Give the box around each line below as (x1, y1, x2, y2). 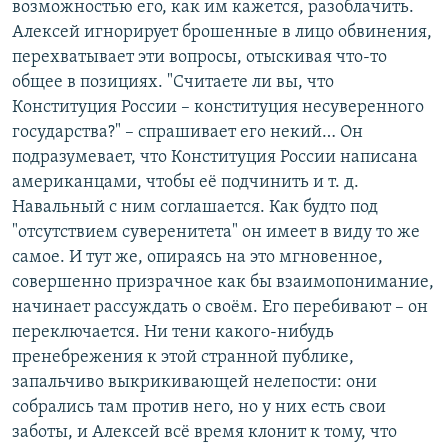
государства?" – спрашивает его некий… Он (12, 122, 363, 142)
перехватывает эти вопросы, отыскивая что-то (12, 47, 387, 67)
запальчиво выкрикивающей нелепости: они (12, 372, 377, 392)
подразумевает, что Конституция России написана (12, 147, 418, 167)
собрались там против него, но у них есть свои (12, 397, 386, 417)
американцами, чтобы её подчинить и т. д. (12, 172, 359, 192)
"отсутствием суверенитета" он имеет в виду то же (12, 222, 420, 242)
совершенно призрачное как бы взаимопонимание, (12, 272, 434, 292)
